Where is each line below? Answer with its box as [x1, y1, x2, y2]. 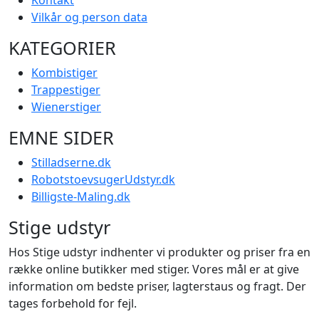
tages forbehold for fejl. [9, 295, 137, 311]
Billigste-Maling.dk [31, 188, 130, 204]
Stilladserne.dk [31, 154, 111, 170]
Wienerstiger [31, 98, 101, 115]
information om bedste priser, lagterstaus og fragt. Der [9, 278, 306, 294]
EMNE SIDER [9, 125, 114, 150]
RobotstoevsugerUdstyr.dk [31, 171, 175, 187]
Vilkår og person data [31, 9, 147, 25]
